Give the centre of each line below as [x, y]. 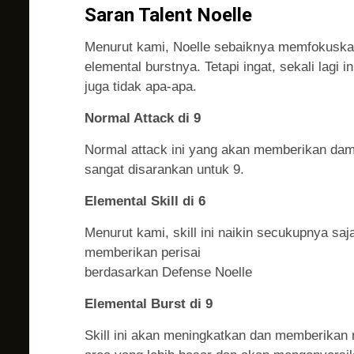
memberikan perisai [143, 253]
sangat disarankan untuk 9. [164, 170]
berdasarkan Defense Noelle [168, 273]
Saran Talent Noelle [168, 15]
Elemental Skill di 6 [145, 201]
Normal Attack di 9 [143, 119]
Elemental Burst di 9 [149, 304]
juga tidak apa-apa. [141, 87]
